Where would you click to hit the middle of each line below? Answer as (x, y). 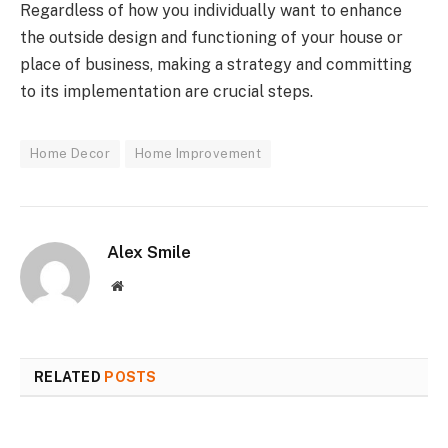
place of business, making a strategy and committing (216, 65)
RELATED (69, 377)
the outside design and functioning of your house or (211, 38)
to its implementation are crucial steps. (166, 92)
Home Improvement (198, 154)
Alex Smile (149, 252)
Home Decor (70, 154)
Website (144, 285)
